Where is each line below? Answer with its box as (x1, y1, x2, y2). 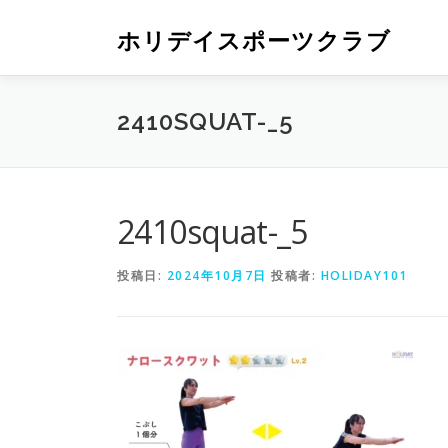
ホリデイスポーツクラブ (117, 27, 391, 55)
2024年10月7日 (166, 267, 267, 284)
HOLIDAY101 (320, 267, 408, 284)
